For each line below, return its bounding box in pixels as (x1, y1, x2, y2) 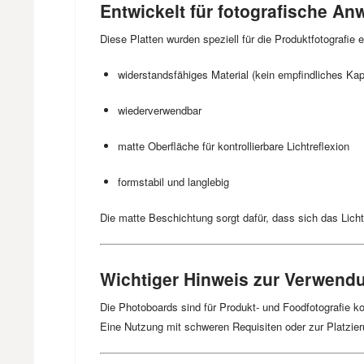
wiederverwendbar (118, 102, 201, 118)
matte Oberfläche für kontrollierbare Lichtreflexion (118, 138, 349, 154)
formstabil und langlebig (118, 174, 229, 189)
